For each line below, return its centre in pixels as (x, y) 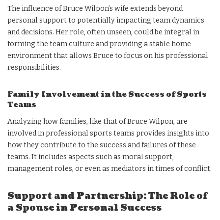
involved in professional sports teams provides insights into (108, 133)
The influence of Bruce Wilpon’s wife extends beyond (95, 8)
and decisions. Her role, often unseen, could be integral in (103, 32)
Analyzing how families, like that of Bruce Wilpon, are (97, 121)
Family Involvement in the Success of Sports (107, 94)
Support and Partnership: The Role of (107, 196)
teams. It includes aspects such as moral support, (91, 157)
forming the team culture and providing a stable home (99, 44)
